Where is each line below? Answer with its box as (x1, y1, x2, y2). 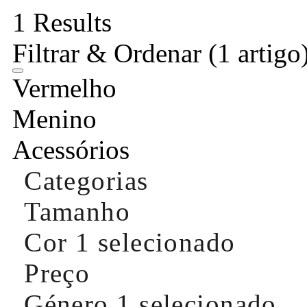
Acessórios (12, 134, 130, 164)
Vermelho (12, 73, 116, 103)
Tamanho (24, 196, 131, 226)
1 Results (12, 7, 112, 37)
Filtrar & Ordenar (12, 38, 208, 68)
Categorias (24, 165, 149, 195)
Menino (12, 103, 97, 134)
